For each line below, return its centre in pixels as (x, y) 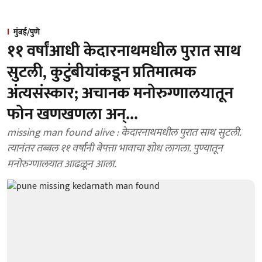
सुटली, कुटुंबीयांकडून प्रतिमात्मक (102, 72)
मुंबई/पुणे (27, 32)
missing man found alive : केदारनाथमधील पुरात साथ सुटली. (124, 133)
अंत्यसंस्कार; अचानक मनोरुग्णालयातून (120, 93)
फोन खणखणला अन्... (73, 114)
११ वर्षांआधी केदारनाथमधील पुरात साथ (124, 51)
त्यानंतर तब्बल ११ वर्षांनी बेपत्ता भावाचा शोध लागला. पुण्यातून (115, 149)
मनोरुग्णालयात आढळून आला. (62, 164)
